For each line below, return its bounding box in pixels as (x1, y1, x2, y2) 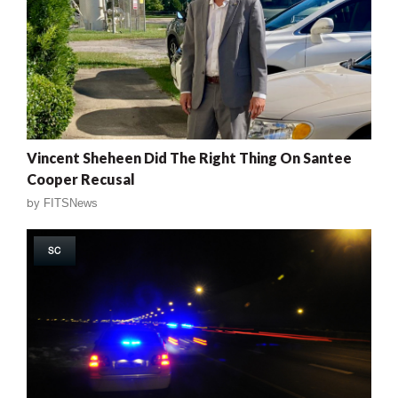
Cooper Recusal (27, 170, 135, 187)
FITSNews (44, 195, 98, 210)
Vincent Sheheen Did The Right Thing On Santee (27, 148, 352, 166)
